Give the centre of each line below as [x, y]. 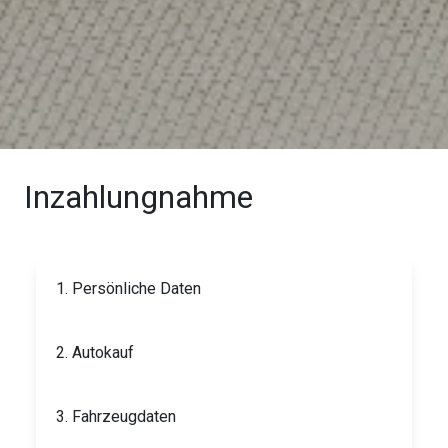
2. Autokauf [95, 352]
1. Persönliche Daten [128, 288]
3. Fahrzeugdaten [116, 416]
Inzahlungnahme [138, 196]
